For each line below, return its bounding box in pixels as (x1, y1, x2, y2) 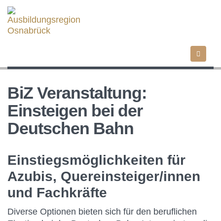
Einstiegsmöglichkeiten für (7, 152, 185, 168)
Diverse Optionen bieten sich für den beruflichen (7, 207, 197, 217)
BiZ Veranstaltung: (7, 83, 147, 102)
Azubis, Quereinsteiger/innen (7, 169, 200, 184)
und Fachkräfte (7, 185, 107, 200)
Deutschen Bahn (7, 119, 134, 138)
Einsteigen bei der (7, 101, 143, 120)
